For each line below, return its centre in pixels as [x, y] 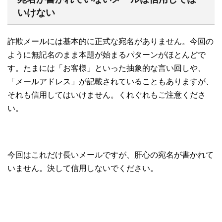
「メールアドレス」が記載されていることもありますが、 [111, 81]
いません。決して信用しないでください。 [83, 168]
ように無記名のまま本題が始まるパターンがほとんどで [107, 55]
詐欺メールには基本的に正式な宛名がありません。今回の [111, 41]
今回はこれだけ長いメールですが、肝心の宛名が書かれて [111, 155]
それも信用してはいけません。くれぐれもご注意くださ [107, 95]
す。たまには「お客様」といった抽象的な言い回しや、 [107, 68]
